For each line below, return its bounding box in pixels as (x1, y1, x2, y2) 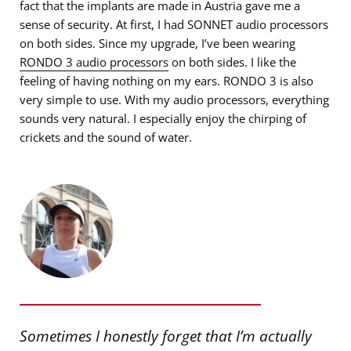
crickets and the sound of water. (20, 129, 192, 146)
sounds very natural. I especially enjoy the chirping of (20, 110, 306, 127)
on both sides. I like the (168, 54, 296, 71)
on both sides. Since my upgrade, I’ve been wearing (20, 35, 295, 52)
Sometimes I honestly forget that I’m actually (20, 326, 312, 346)
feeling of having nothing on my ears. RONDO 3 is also (20, 73, 313, 89)
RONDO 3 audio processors (20, 54, 168, 71)
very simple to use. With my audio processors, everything (20, 92, 329, 108)
